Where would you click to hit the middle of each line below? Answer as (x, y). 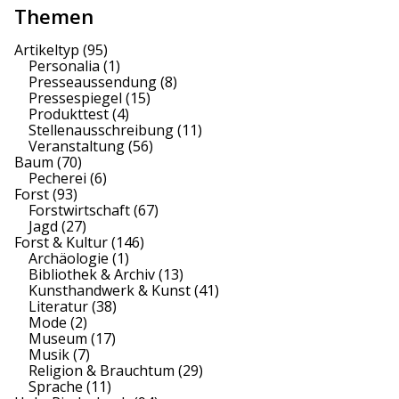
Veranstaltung (77, 146)
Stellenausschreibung (101, 130)
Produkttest (69, 114)
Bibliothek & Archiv (92, 274)
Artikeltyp (47, 49)
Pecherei (57, 178)
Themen (54, 16)
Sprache (56, 386)
